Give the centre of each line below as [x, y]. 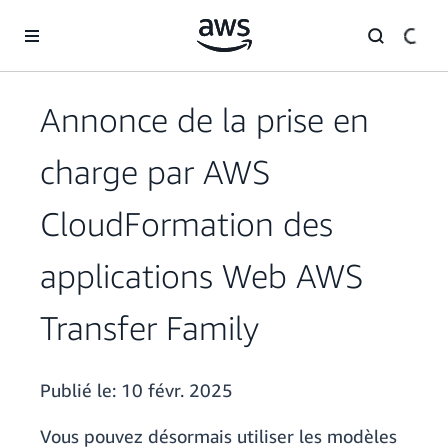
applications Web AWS [201, 276]
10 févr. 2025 [177, 390]
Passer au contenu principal [94, 19]
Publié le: [80, 390]
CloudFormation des [186, 224]
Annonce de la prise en [204, 120]
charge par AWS [155, 172]
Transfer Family [149, 328]
